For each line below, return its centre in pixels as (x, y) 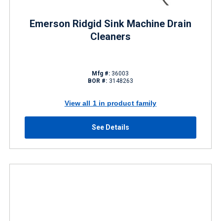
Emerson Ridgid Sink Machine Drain (110, 24)
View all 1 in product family (110, 103)
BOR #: (97, 81)
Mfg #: (101, 74)
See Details (110, 127)
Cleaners (110, 37)
